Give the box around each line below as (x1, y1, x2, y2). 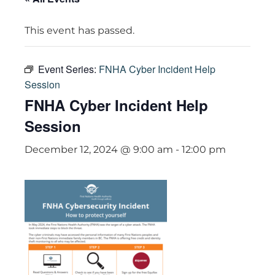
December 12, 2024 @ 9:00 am (25, 144, 173, 155)
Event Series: (38, 62, 99, 76)
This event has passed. (25, 25, 134, 36)
